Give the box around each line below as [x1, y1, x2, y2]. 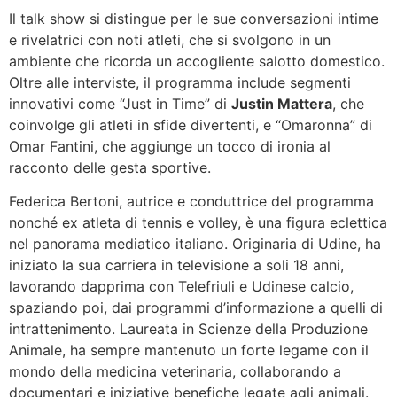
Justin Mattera [231, 94, 332, 113]
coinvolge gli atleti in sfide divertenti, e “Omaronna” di [9, 115, 372, 134]
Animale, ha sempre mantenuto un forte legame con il [9, 341, 369, 360]
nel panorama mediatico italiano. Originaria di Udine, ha [9, 235, 381, 253]
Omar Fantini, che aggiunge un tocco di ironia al [9, 136, 331, 155]
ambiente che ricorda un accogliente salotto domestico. [9, 51, 385, 70]
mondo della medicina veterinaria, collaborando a [9, 362, 341, 381]
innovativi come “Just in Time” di [9, 94, 231, 113]
